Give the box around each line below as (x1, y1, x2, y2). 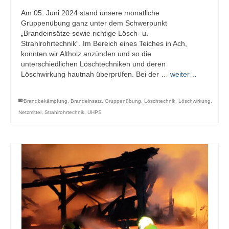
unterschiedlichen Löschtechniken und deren (21, 59, 166, 68)
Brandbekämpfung (24, 98, 67, 104)
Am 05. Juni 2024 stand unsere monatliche (21, 8, 159, 17)
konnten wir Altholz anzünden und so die (21, 49, 151, 58)
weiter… (170, 70, 197, 78)
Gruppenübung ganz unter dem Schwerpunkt (21, 18, 167, 27)
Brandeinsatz (71, 98, 102, 104)
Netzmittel (18, 109, 41, 115)
